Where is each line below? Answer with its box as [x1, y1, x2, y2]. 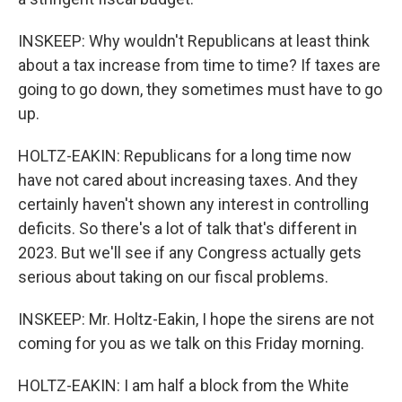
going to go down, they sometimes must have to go [18, 80, 382, 99]
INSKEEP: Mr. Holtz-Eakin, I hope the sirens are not [18, 310, 374, 328]
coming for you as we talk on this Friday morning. [18, 334, 364, 353]
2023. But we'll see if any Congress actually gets [18, 243, 362, 262]
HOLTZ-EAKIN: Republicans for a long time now [18, 146, 352, 165]
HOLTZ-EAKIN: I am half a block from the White [18, 376, 349, 395]
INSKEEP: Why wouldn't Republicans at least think [18, 31, 370, 50]
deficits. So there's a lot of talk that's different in [18, 219, 357, 238]
